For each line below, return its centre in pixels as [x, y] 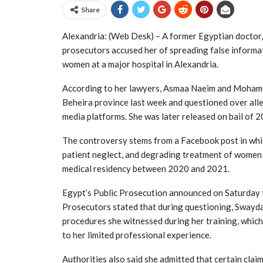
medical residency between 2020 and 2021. [146, 168]
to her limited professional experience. [137, 235]
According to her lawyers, [113, 88]
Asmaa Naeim [189, 88]
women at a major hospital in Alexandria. [140, 64]
